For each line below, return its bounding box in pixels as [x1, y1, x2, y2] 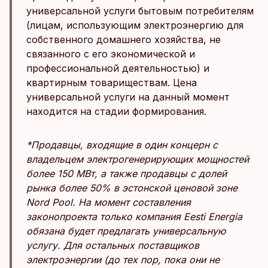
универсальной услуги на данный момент [26, 91, 230, 103]
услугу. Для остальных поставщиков [26, 239, 199, 251]
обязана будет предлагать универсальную [26, 225, 226, 237]
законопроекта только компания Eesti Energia [26, 211, 242, 223]
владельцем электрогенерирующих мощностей [26, 153, 249, 165]
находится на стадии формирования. [26, 105, 206, 117]
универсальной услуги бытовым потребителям [26, 5, 254, 17]
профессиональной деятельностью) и [26, 62, 209, 74]
